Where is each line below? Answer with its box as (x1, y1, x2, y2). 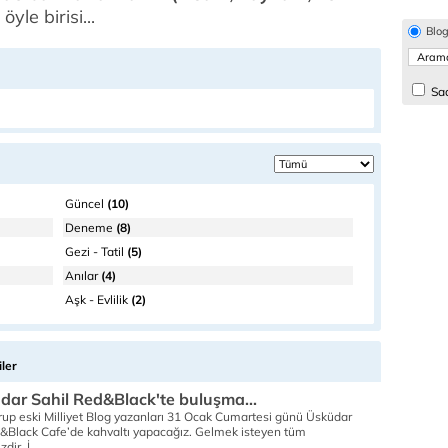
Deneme (65, 220, 113, 235)
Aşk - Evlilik (65, 292, 128, 307)
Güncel (65, 196, 104, 211)
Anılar (65, 268, 98, 283)
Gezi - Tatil (65, 244, 124, 259)
